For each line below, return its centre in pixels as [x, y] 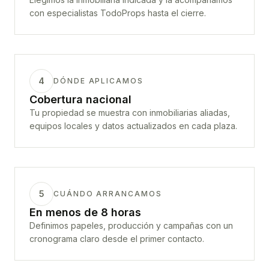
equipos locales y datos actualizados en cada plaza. [133, 126]
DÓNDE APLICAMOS [98, 81]
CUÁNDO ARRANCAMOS [108, 194]
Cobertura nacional [80, 99]
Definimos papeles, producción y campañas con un [131, 225]
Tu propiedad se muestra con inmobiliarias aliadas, [130, 113]
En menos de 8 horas [85, 212]
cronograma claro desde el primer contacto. [117, 239]
